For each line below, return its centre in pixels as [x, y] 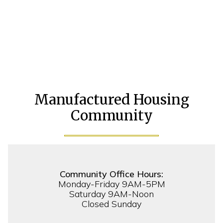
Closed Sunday [111, 204]
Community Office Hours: [111, 174]
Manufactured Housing [111, 99]
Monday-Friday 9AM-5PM [111, 184]
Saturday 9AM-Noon [111, 194]
